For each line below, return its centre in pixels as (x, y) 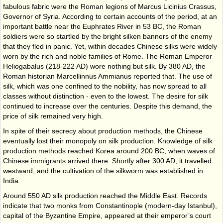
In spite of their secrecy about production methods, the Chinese (103, 131)
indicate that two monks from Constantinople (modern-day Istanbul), (110, 205)
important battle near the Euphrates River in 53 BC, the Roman (102, 26)
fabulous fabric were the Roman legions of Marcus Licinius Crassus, (110, 6)
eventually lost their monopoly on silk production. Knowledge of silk (108, 141)
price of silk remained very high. (53, 116)
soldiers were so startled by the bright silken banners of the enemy (108, 36)
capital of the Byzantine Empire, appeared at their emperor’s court (107, 215)
